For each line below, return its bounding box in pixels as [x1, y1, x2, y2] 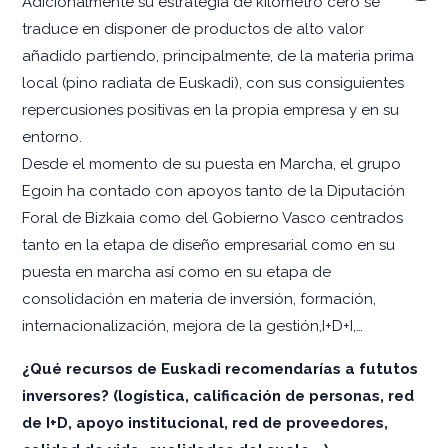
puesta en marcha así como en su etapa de [22, 262, 331, 281]
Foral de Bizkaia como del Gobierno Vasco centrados [22, 208, 403, 227]
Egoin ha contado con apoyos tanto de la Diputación [22, 181, 405, 200]
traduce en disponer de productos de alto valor [22, 19, 364, 38]
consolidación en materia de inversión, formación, [22, 289, 376, 308]
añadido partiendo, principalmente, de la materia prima [22, 46, 414, 65]
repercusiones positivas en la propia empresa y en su [22, 100, 399, 119]
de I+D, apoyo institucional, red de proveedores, [22, 413, 388, 432]
